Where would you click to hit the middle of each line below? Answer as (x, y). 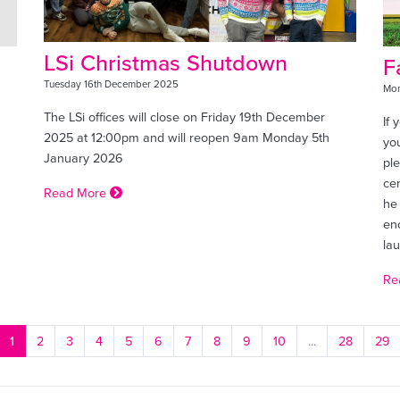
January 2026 (83, 157)
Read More (77, 192)
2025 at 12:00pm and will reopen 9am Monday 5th (187, 137)
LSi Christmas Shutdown (166, 62)
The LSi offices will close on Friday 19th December (184, 116)
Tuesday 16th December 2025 (111, 83)
